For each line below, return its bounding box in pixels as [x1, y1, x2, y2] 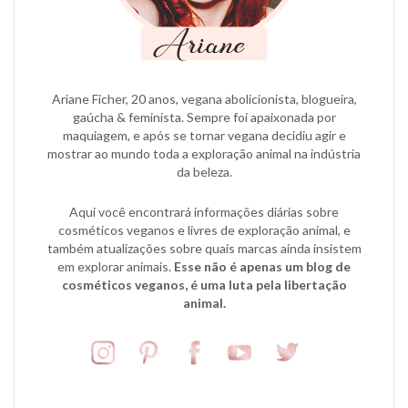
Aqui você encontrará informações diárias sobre [69, 203, 339, 219]
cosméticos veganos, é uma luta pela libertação [61, 276, 347, 292]
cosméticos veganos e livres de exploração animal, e [57, 221, 351, 238]
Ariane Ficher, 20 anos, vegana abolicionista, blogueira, [51, 90, 357, 107]
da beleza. [176, 163, 232, 179]
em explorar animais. [57, 258, 174, 274]
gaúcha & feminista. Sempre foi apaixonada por [72, 108, 336, 125]
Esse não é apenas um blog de [174, 258, 351, 274]
